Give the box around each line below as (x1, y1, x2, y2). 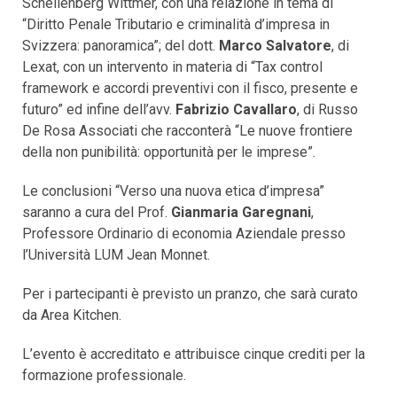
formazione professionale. (22, 366, 186, 384)
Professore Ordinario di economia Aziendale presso (22, 224, 346, 242)
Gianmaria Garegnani (171, 203, 311, 221)
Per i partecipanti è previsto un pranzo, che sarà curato (22, 284, 358, 302)
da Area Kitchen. (22, 306, 121, 323)
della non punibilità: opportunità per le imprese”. (22, 143, 315, 160)
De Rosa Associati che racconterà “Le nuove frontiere (22, 121, 353, 139)
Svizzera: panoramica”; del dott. (22, 36, 219, 54)
